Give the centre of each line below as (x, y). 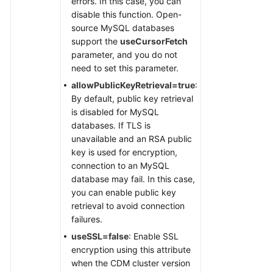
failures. (87, 219)
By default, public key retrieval (132, 98)
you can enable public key (124, 192)
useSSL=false (100, 236)
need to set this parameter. (125, 68)
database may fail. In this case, (133, 179)
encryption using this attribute (131, 250)
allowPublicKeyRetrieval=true (133, 85)
